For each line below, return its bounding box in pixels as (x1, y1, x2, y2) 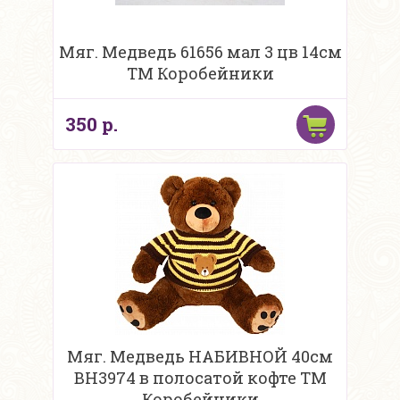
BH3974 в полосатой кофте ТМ (73, 367, 327, 389)
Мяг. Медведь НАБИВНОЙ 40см (67, 346, 333, 368)
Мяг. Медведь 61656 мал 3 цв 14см (58, 41, 342, 63)
